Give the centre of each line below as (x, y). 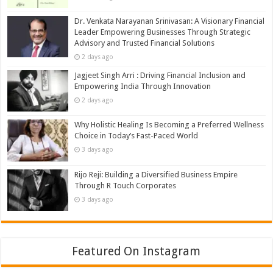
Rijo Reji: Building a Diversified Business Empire (156, 174)
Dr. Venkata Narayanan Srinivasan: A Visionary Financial (170, 21)
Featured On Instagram (136, 251)
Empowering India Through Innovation (143, 87)
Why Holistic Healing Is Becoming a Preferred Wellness (169, 125)
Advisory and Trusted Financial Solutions (145, 43)
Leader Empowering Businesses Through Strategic (163, 32)
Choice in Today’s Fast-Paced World (136, 136)
